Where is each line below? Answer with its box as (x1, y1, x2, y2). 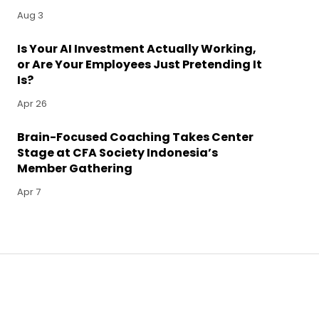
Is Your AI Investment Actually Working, (17, 41, 256, 57)
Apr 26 (17, 97, 47, 110)
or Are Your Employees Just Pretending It (17, 56, 262, 73)
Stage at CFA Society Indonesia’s (17, 145, 218, 161)
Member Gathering (17, 160, 132, 177)
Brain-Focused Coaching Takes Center (17, 129, 253, 145)
